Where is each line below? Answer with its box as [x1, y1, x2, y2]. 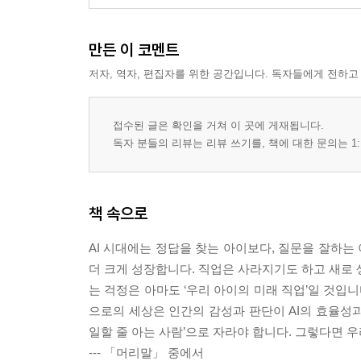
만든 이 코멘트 [89, 39, 179, 60]
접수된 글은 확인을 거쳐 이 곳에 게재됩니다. [113, 119, 324, 131]
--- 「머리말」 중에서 [89, 346, 204, 359]
